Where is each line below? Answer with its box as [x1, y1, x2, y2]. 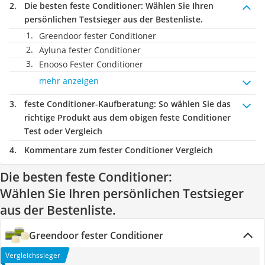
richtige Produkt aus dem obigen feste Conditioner [24, 112, 231, 123]
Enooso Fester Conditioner [39, 59, 143, 70]
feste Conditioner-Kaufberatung [24, 98, 154, 109]
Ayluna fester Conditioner [39, 44, 141, 56]
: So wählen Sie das [154, 98, 231, 109]
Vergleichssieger [5, 250, 60, 260]
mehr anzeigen [39, 75, 99, 86]
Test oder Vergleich [24, 125, 102, 137]
